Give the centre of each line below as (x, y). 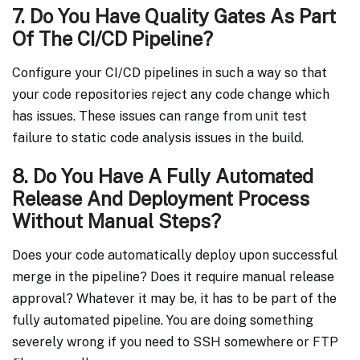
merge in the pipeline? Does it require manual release (173, 277)
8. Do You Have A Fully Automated (163, 176)
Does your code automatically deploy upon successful (175, 256)
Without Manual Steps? (117, 221)
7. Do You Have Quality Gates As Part (174, 16)
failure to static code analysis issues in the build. (158, 138)
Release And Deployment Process (161, 199)
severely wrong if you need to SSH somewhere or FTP (175, 342)
